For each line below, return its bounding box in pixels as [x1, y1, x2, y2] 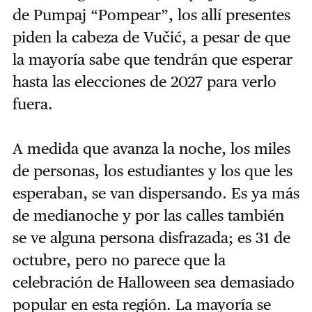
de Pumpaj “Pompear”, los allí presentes [12, 6, 290, 24]
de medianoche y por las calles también [12, 206, 284, 225]
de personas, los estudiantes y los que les [12, 162, 292, 180]
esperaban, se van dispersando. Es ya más [12, 184, 299, 203]
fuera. [12, 95, 61, 114]
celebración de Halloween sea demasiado [12, 273, 295, 292]
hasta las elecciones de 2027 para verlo [12, 72, 276, 91]
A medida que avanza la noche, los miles [12, 139, 290, 158]
